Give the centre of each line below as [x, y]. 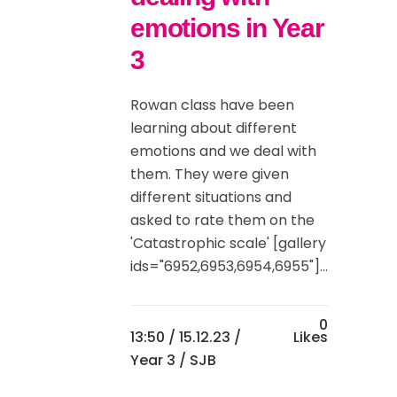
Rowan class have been [212, 105]
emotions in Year [227, 27]
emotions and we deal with [223, 151]
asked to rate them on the [222, 220]
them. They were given [210, 174]
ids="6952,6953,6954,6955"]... [229, 266]
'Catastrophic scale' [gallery [228, 243]
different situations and [211, 197]
